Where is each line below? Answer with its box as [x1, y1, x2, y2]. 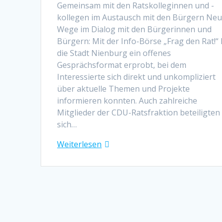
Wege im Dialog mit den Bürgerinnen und [57, 23, 212, 35]
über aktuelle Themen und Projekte [57, 83, 190, 94]
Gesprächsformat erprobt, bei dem [57, 59, 187, 70]
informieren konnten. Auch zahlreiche [57, 95, 198, 106]
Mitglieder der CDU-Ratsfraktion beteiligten [57, 107, 221, 118]
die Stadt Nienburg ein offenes [57, 47, 171, 58]
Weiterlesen [57, 138, 102, 150]
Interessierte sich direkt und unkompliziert [57, 71, 216, 82]
